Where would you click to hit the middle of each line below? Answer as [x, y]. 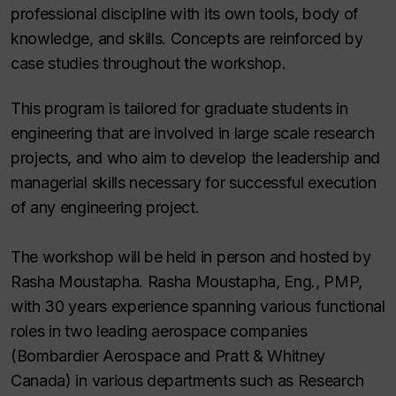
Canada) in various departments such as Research [187, 380]
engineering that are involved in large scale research [193, 133]
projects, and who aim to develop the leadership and [195, 157]
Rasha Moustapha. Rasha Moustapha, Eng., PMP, [187, 281]
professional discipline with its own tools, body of [185, 14]
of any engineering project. [105, 207]
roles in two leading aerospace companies [159, 331]
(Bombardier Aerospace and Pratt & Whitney [168, 355]
